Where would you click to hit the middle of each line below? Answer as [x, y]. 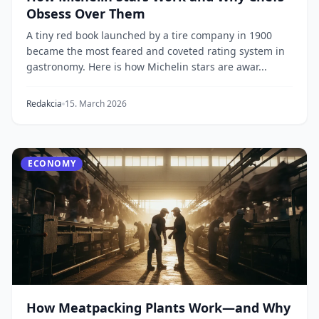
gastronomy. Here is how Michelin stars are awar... [147, 67]
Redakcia [44, 104]
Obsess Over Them [86, 14]
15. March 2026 [96, 104]
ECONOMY [52, 163]
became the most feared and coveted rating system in [156, 51]
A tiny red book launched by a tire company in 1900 [149, 35]
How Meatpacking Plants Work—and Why [158, 308]
